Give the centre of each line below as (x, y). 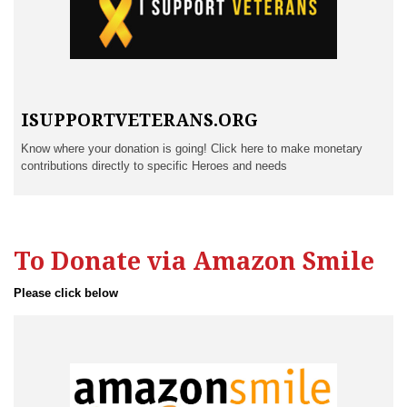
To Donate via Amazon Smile (194, 261)
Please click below (66, 293)
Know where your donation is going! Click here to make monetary (192, 148)
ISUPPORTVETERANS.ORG (139, 120)
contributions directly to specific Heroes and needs (154, 165)
